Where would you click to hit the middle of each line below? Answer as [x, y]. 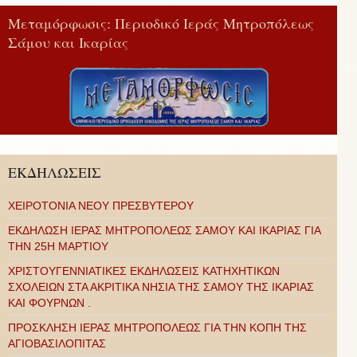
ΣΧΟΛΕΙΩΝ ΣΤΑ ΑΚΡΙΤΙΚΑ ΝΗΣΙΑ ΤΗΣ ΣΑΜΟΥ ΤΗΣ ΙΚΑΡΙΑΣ [161, 286]
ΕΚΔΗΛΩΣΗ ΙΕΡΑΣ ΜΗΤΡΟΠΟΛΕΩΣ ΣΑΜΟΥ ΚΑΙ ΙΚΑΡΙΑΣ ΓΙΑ [164, 230]
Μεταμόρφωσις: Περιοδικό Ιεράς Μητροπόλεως [161, 23]
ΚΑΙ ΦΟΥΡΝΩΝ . [49, 302]
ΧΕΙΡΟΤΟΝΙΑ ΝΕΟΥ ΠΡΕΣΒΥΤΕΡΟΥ [101, 205]
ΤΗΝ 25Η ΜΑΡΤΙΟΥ [58, 246]
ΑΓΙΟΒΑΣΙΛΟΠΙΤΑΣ [57, 343]
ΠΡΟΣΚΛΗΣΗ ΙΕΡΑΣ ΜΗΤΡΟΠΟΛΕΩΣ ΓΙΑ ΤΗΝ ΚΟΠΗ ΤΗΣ [157, 327]
